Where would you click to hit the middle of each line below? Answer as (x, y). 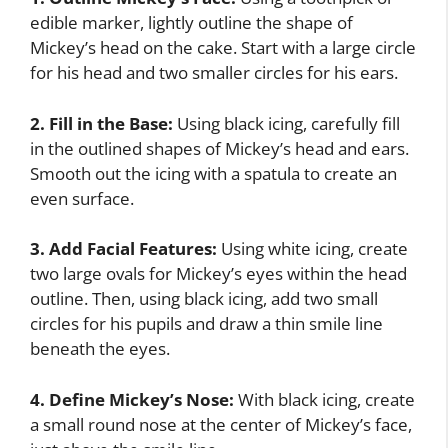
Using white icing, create (312, 249)
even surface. (82, 198)
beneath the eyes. (100, 349)
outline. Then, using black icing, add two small (204, 299)
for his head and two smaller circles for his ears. (214, 73)
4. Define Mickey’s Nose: (132, 399)
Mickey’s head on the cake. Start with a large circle (223, 48)
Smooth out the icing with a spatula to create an (213, 173)
